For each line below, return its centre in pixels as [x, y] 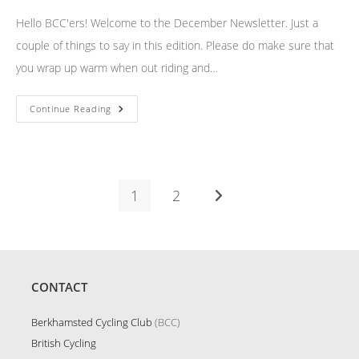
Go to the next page [267, 196]
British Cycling [64, 343]
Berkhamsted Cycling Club [92, 323]
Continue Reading [71, 109]
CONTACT [59, 287]
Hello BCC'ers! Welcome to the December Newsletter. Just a [167, 23]
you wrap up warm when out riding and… [117, 68]
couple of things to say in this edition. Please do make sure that [175, 46]
